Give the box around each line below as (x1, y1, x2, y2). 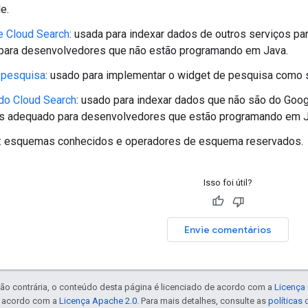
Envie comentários (184, 223, 272, 236)
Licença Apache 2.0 (59, 295, 137, 306)
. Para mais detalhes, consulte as (137, 295, 268, 306)
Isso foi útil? (203, 177, 252, 188)
